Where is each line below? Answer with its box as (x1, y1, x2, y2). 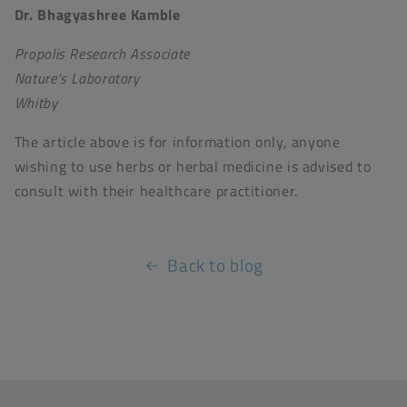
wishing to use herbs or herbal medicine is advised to (14, 154, 372, 177)
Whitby (14, 91, 58, 114)
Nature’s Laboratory (14, 66, 140, 89)
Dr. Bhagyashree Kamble (14, 4, 181, 26)
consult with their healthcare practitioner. (14, 179, 298, 202)
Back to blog (167, 253, 263, 279)
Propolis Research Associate (14, 42, 190, 65)
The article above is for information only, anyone (14, 130, 341, 153)
